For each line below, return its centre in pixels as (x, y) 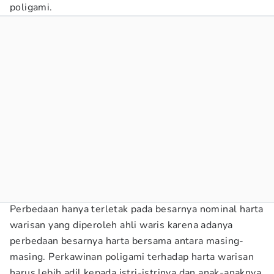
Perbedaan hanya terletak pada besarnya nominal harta (137, 209)
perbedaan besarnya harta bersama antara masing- (127, 241)
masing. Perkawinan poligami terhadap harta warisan (132, 257)
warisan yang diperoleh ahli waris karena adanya (121, 225)
